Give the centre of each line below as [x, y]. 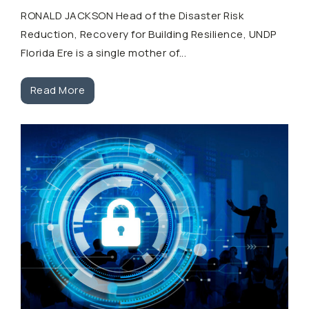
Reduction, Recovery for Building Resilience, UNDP [149, 34]
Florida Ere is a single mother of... [103, 53]
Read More [58, 90]
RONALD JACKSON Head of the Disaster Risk [132, 16]
